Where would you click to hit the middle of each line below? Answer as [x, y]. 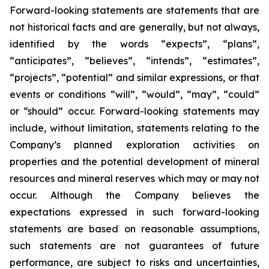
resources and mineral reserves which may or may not [134, 178]
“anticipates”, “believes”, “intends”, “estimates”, [134, 61]
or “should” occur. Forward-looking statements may [134, 111]
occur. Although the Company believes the [134, 195]
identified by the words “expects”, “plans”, [134, 44]
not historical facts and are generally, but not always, [134, 27]
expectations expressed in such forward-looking [134, 212]
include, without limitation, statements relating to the [134, 128]
